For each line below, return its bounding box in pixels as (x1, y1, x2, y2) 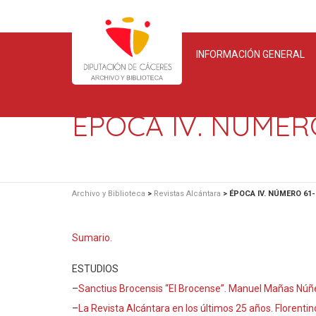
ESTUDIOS (72, 263, 119, 274)
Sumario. (72, 232, 112, 243)
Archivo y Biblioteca (72, 189, 145, 198)
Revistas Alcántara (154, 189, 221, 198)
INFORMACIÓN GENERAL (195, 49, 305, 60)
